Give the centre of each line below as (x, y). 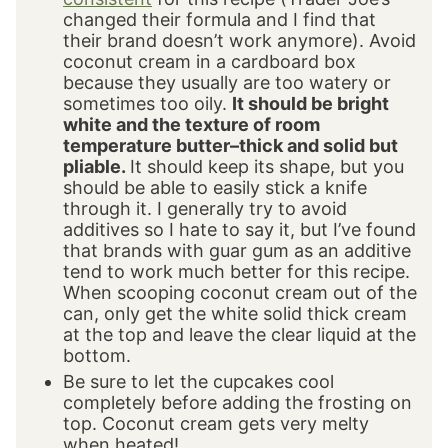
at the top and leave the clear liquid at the (239, 334)
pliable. (96, 166)
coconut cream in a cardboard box (209, 61)
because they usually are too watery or (227, 82)
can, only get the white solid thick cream (235, 313)
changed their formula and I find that (219, 19)
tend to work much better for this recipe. (236, 271)
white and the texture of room (191, 124)
